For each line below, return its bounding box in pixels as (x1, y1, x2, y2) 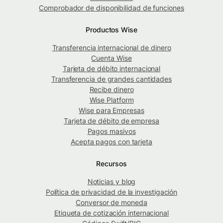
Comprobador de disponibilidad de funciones (39, 3, 184, 12)
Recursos (96, 159, 127, 168)
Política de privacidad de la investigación (45, 188, 178, 197)
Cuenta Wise (91, 54, 132, 63)
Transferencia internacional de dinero (52, 43, 171, 52)
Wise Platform (89, 96, 134, 105)
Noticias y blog (87, 177, 136, 186)
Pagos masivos (87, 127, 136, 136)
